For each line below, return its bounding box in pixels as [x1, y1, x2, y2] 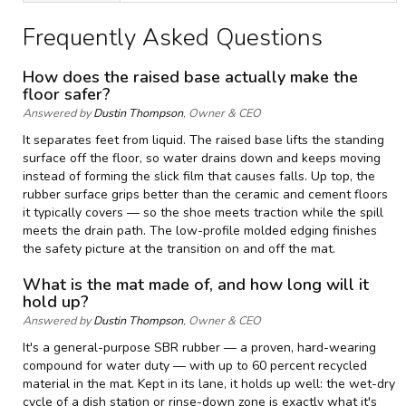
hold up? [23, 290, 89, 313]
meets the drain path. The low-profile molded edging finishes [23, 221, 377, 239]
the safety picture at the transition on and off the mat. [23, 239, 335, 257]
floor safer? [23, 82, 111, 105]
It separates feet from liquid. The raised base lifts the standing [23, 130, 384, 149]
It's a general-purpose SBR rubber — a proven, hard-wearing [23, 338, 376, 356]
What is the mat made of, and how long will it [23, 273, 369, 295]
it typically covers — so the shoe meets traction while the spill [23, 203, 383, 221]
